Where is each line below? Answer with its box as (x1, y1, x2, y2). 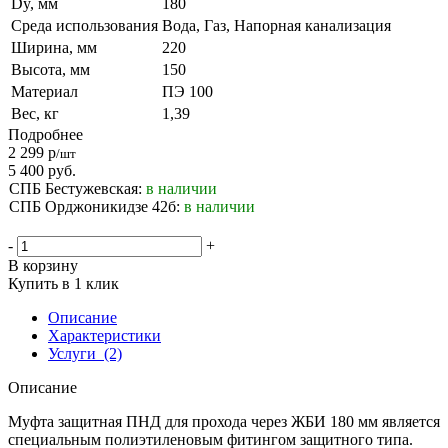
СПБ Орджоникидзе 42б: (9, 197, 184, 215)
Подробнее (8, 125, 83, 143)
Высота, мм (11, 60, 90, 78)
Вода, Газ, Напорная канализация (162, 16, 391, 34)
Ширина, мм (11, 38, 97, 56)
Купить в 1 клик (8, 274, 119, 292)
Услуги (48, 344, 96, 362)
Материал (11, 82, 78, 100)
